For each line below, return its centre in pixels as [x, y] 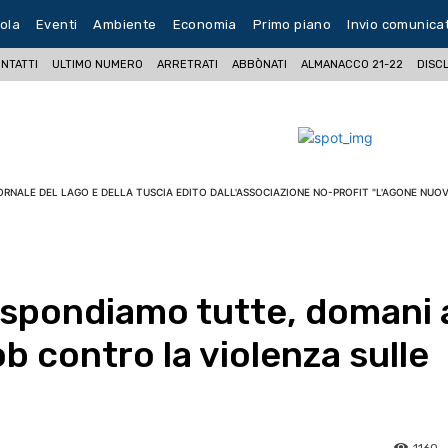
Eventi [57, 24]
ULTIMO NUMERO [98, 64]
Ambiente [125, 24]
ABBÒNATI [260, 64]
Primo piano [292, 24]
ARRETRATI [188, 64]
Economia [204, 24]
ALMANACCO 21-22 [352, 64]
